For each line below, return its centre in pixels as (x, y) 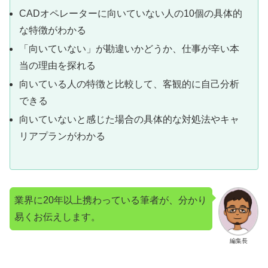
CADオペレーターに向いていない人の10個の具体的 (131, 13)
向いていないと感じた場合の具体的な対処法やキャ (130, 120)
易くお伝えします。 (57, 217)
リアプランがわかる (63, 136)
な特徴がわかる (53, 30)
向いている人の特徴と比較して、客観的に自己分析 (130, 84)
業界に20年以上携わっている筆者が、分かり (111, 200)
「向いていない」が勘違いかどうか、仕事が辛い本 (130, 48)
